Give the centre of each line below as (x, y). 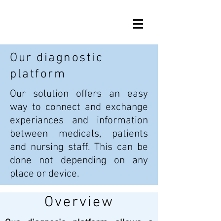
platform (38, 74)
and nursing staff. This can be (79, 147)
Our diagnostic (56, 58)
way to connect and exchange (79, 107)
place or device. (46, 174)
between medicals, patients (79, 134)
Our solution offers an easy (79, 94)
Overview (79, 203)
